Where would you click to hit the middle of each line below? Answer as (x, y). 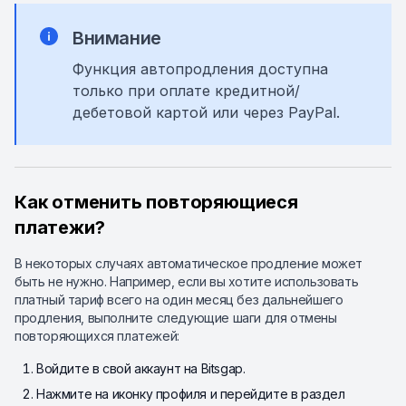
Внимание (117, 38)
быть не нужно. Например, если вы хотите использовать (187, 281)
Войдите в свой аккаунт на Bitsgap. (141, 368)
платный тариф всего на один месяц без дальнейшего (179, 300)
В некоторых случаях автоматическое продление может (189, 263)
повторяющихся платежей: (97, 336)
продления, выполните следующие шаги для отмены (176, 318)
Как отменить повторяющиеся (156, 202)
